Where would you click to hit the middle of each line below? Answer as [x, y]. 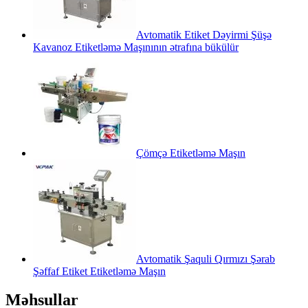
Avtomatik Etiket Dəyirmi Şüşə [204, 34]
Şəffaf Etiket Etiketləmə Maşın [99, 271]
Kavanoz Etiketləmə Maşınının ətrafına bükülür [136, 47]
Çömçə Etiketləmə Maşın [191, 153]
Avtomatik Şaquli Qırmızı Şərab [206, 258]
